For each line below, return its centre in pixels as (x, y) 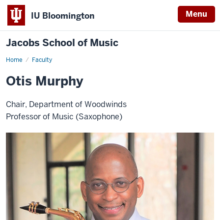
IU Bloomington (63, 15)
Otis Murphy (45, 81)
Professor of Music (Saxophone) (64, 117)
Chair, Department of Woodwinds (66, 104)
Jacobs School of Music (62, 43)
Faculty (42, 60)
